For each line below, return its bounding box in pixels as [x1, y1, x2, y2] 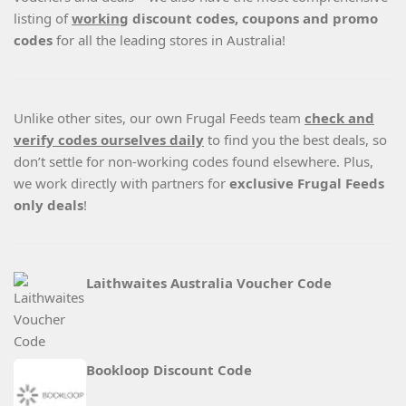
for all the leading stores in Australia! [56, 31, 285, 50]
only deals [14, 196, 83, 215]
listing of [14, 9, 72, 28]
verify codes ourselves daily [14, 130, 204, 150]
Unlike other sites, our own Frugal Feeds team [14, 109, 304, 128]
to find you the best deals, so [204, 130, 387, 150]
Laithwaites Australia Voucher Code [86, 274, 332, 293]
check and [304, 109, 374, 128]
